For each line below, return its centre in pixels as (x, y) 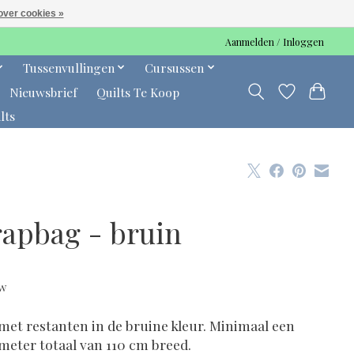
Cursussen (175, 67)
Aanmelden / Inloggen (275, 41)
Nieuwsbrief (43, 92)
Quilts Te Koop (137, 92)
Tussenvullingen (68, 67)
